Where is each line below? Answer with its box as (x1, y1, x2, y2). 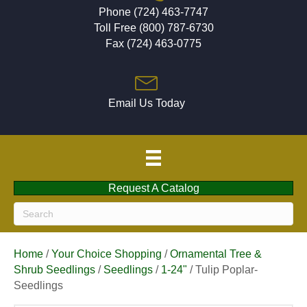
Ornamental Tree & (170, 247, 262, 260)
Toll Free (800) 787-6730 (93, 22, 214, 34)
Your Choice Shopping (51, 247, 162, 260)
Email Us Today (108, 97, 185, 110)
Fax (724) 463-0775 (106, 38, 201, 50)
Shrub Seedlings (14, 263, 95, 275)
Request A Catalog (108, 182, 199, 194)
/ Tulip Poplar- (187, 263, 258, 275)
